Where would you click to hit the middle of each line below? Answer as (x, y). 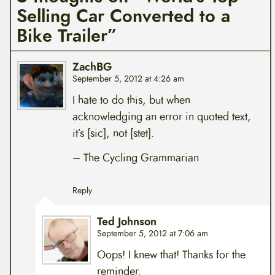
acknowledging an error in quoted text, (161, 117)
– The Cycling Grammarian (135, 157)
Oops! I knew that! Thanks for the (171, 254)
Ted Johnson (126, 222)
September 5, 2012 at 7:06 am (152, 233)
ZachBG (92, 68)
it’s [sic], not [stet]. (113, 134)
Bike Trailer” (67, 36)
